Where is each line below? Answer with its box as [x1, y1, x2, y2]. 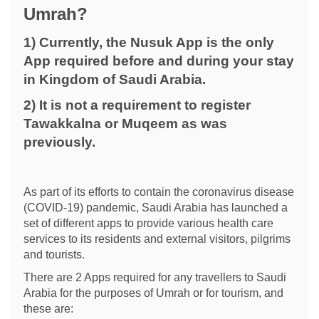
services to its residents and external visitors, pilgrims [23, 233, 291, 245]
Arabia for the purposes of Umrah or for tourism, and [23, 287, 283, 299]
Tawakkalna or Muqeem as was [23, 116, 227, 131]
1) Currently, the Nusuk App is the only [23, 35, 274, 50]
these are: [23, 303, 73, 315]
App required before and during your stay [23, 53, 294, 68]
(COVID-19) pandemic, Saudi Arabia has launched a [23, 202, 288, 214]
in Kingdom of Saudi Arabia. [23, 72, 206, 87]
